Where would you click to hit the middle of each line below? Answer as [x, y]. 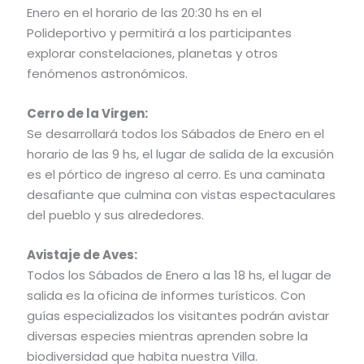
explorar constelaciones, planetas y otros [153, 53]
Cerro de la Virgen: [88, 113]
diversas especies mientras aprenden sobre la [168, 336]
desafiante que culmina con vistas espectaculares [182, 194]
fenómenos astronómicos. [108, 73]
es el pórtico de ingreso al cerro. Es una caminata [176, 174]
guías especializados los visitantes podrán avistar [178, 315]
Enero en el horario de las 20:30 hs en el [145, 12]
